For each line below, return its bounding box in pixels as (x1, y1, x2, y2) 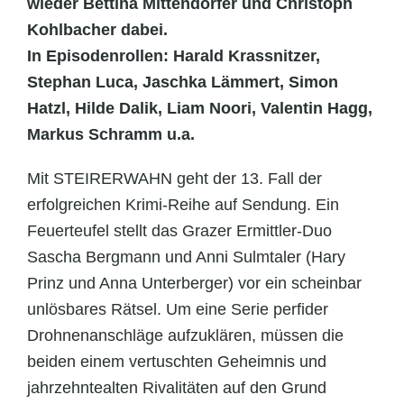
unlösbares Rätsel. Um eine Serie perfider (27, 299, 328, 318)
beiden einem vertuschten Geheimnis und (27, 352, 326, 371)
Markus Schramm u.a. (27, 124, 195, 143)
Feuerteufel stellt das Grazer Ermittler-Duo (27, 221, 332, 240)
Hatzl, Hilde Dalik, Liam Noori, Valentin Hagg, (27, 98, 372, 117)
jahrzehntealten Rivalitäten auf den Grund (27, 378, 326, 397)
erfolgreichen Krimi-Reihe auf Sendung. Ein (27, 195, 339, 214)
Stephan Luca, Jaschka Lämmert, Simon (27, 72, 338, 91)
